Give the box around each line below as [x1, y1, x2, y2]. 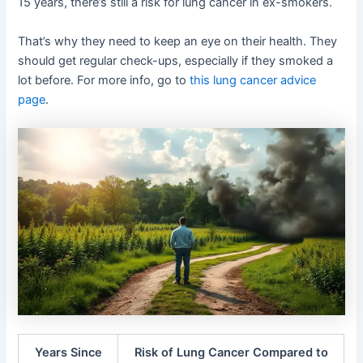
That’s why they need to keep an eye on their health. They [18, 33, 338, 49]
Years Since [34, 344, 102, 360]
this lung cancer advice [190, 72, 317, 88]
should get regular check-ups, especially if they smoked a [18, 53, 334, 68]
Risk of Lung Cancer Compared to [134, 344, 328, 360]
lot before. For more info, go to [18, 72, 190, 88]
